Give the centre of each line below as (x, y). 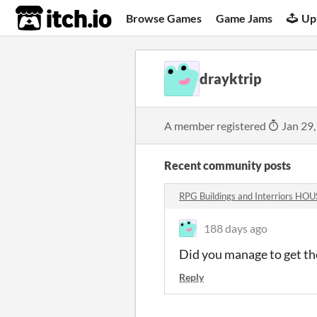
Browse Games (164, 18)
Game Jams (244, 18)
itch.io (46, 18)
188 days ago (236, 228)
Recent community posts (227, 165)
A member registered (216, 126)
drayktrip (231, 79)
